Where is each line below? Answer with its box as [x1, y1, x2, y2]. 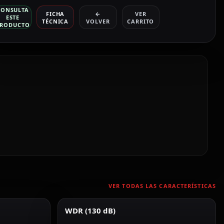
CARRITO [127, 17, 154, 25]
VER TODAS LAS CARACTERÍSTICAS [108, 181, 216, 189]
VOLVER [86, 17, 110, 25]
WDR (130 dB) [64, 205, 115, 215]
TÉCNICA [42, 17, 69, 25]
